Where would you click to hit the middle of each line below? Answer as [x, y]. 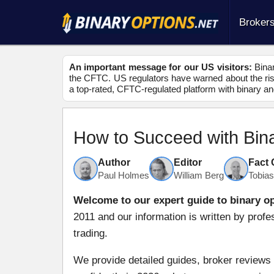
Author [114, 162]
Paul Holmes [124, 175]
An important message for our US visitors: [161, 67]
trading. [91, 234]
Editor [188, 162]
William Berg [199, 175]
